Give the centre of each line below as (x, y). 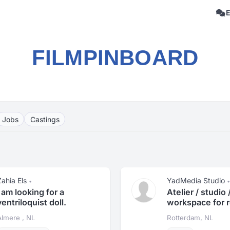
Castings (45, 119)
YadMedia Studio (196, 180)
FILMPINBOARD (115, 58)
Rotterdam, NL (190, 218)
